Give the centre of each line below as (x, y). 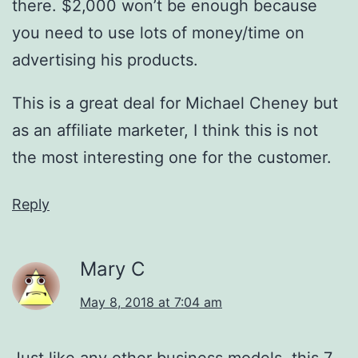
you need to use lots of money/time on (158, 32)
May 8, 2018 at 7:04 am (151, 302)
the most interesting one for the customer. (172, 157)
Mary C (112, 268)
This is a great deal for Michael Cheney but (175, 103)
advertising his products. (105, 60)
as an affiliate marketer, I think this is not (165, 130)
